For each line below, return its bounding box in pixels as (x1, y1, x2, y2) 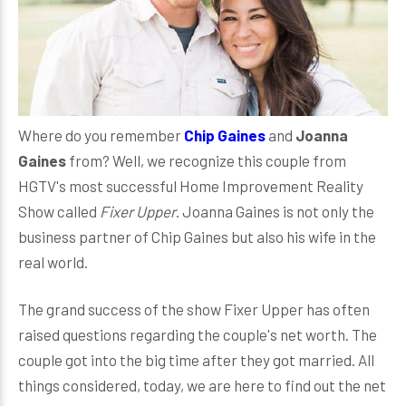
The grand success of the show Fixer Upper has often (18, 300, 370, 318)
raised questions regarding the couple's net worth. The (18, 325, 377, 343)
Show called (18, 202, 100, 220)
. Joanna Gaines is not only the (176, 202, 374, 220)
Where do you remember (18, 126, 181, 144)
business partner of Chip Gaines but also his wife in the (18, 227, 376, 246)
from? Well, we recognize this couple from (66, 151, 346, 169)
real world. (18, 253, 88, 271)
